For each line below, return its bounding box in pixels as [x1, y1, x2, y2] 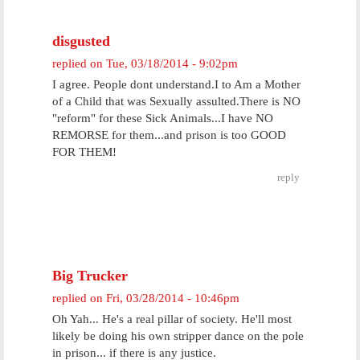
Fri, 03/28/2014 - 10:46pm [106, 292, 239, 305]
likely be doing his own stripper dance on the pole [52, 329, 304, 342]
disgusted [52, 33, 110, 49]
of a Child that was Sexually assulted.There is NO [52, 95, 301, 108]
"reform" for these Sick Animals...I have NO [52, 112, 273, 125]
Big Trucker [52, 268, 128, 284]
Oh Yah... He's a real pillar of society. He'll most [52, 313, 292, 325]
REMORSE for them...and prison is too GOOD [52, 129, 286, 141]
